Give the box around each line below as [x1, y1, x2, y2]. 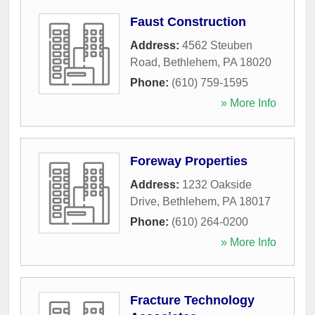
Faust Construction [130, 14, 246, 29]
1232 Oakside [182, 178, 252, 191]
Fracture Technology [130, 292, 255, 307]
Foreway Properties [130, 153, 247, 168]
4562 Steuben [182, 39, 252, 51]
